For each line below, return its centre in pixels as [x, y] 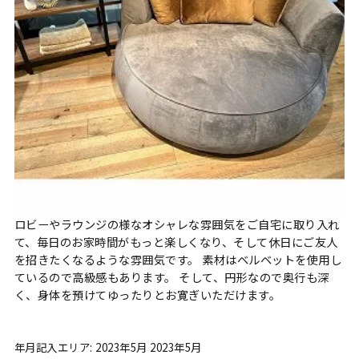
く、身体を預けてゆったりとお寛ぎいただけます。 [147, 295]
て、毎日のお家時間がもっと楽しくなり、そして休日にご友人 [176, 242]
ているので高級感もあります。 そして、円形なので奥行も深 [171, 277]
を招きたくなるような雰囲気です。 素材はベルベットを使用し [178, 260]
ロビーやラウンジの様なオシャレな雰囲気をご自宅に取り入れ [177, 224]
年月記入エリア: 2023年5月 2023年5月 [108, 347]
